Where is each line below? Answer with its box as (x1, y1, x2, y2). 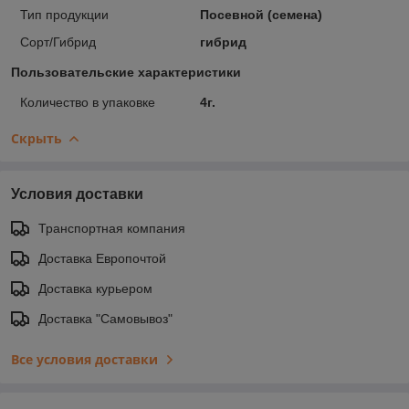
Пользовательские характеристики (11, 64, 241, 79)
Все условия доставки (11, 350, 158, 368)
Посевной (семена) (199, 6, 322, 22)
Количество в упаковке (20, 94, 155, 110)
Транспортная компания (38, 220, 185, 236)
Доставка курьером (38, 280, 152, 296)
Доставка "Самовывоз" (38, 310, 173, 326)
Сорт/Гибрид (20, 34, 96, 49)
